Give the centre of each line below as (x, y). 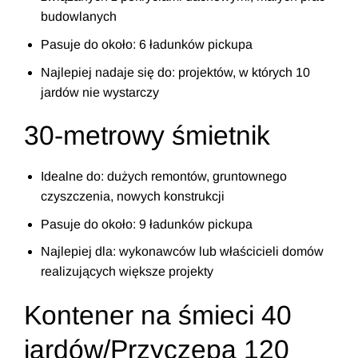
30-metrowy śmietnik (151, 136)
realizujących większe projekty (130, 272)
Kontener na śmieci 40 (158, 316)
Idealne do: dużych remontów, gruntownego (163, 177)
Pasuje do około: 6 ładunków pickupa (149, 44)
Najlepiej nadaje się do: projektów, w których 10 (175, 72)
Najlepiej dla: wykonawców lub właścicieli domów (182, 252)
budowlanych (82, 17)
